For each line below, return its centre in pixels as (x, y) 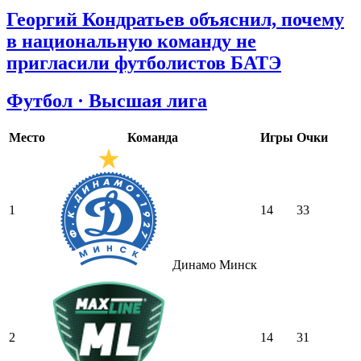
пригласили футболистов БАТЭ (144, 62)
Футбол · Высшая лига (107, 100)
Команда (153, 137)
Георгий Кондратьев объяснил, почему (175, 19)
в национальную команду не (131, 41)
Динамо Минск (213, 264)
